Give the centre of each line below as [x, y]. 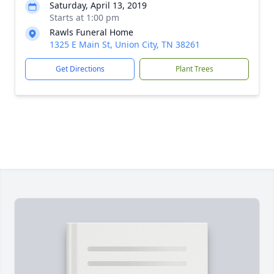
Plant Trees [194, 69]
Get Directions [80, 69]
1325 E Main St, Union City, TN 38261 [125, 44]
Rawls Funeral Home [91, 32]
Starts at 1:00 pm [84, 17]
